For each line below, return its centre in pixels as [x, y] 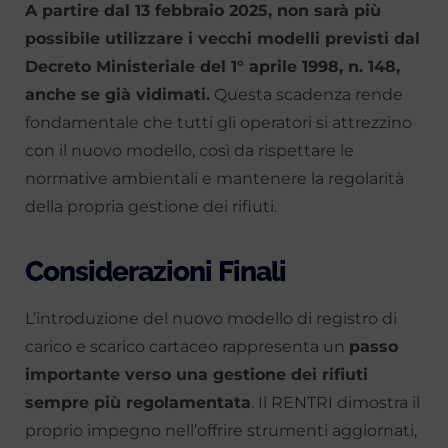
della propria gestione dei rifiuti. [151, 207]
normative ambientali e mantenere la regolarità [214, 179]
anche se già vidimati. [117, 95]
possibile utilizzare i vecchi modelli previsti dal [222, 39]
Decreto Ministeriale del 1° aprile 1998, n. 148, [212, 67]
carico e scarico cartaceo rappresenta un [187, 347]
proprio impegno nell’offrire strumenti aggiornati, [221, 431]
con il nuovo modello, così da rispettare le [189, 151]
